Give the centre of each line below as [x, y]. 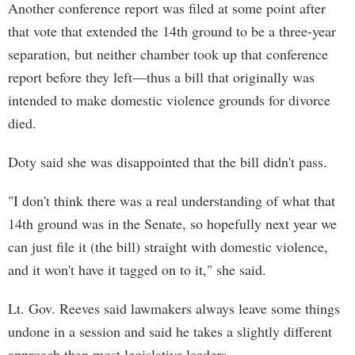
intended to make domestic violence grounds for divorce [169, 100]
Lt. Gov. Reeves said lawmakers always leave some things [174, 308]
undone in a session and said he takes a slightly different [170, 331]
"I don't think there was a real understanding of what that [172, 200]
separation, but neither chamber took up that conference [168, 54]
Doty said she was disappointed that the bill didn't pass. [168, 162]
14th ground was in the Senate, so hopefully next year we [172, 223]
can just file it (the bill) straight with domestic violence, [168, 246]
